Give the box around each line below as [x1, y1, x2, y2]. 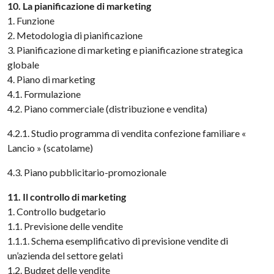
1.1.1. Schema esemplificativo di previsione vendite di [7, 235, 229, 246]
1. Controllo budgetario [7, 206, 106, 217]
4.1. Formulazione [7, 88, 81, 100]
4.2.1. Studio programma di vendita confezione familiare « [7, 127, 246, 139]
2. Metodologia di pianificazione [7, 29, 143, 41]
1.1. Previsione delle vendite [7, 220, 124, 232]
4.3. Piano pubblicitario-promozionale [7, 166, 167, 178]
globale [7, 59, 40, 70]
